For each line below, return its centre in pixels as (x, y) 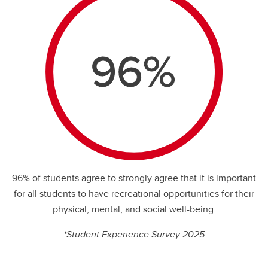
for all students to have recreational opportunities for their (134, 194)
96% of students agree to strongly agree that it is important (134, 178)
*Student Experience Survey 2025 (134, 234)
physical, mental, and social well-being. (134, 209)
